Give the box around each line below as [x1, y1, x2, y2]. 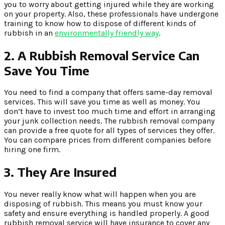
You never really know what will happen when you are [4, 189, 196, 199]
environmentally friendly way [55, 28, 159, 38]
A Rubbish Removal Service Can [18, 47, 199, 63]
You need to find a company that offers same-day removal [4, 87, 212, 97]
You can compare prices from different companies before [4, 135, 211, 145]
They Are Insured [17, 164, 117, 180]
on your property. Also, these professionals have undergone [4, 9, 218, 19]
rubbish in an [4, 28, 55, 38]
